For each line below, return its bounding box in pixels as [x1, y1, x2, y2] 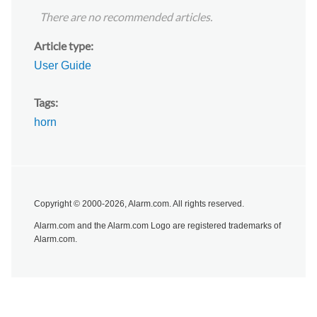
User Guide [34, 59, 91, 72]
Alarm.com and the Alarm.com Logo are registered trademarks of [34, 220, 281, 231]
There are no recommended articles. [40, 10, 212, 24]
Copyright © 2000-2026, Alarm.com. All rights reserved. [34, 198, 244, 209]
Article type [34, 39, 91, 53]
